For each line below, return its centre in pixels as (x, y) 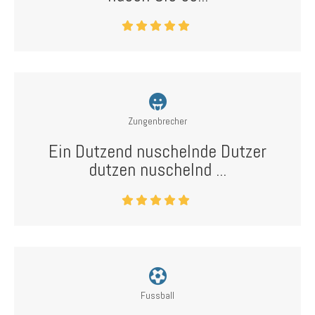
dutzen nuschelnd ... (157, 170)
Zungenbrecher (157, 121)
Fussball (157, 295)
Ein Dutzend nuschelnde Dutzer (157, 152)
